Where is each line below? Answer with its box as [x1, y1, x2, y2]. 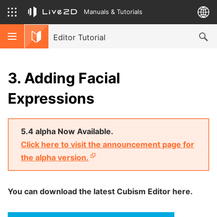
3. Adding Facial [8, 69, 120, 87]
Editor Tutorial [53, 32, 106, 42]
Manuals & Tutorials [84, 7, 142, 15]
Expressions [8, 90, 94, 107]
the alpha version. [21, 153, 89, 162]
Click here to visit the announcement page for [21, 139, 194, 149]
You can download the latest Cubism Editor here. [8, 186, 193, 196]
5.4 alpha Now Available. [21, 126, 113, 136]
